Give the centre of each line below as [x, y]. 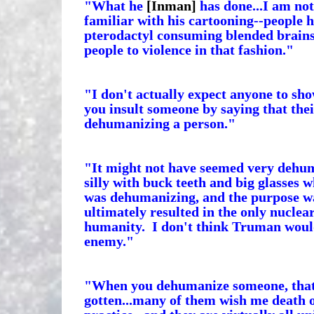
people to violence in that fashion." [189, 49]
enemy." [109, 241]
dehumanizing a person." [159, 123]
